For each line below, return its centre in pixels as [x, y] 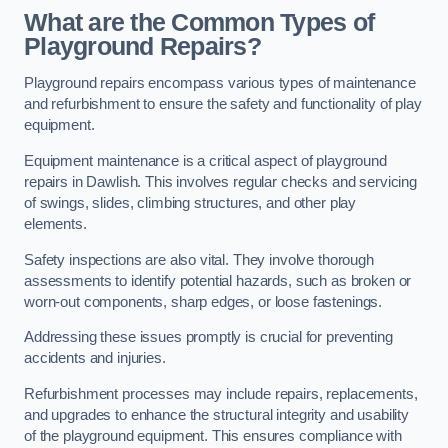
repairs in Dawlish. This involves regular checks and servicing [220, 182]
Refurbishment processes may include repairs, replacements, [221, 393]
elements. [57, 224]
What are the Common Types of [199, 22]
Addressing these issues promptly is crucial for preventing [208, 337]
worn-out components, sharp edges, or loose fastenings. [203, 301]
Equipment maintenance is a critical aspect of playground [205, 161]
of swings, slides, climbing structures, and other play [190, 203]
